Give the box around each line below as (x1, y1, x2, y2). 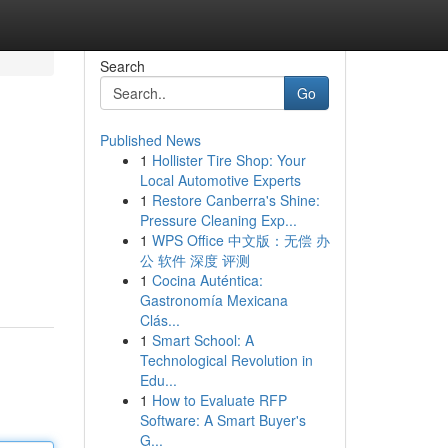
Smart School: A (151, 330, 254, 350)
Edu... (139, 370, 177, 390)
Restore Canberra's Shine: (151, 190, 320, 210)
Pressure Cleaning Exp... (139, 210, 297, 230)
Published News (99, 130, 201, 150)
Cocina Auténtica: (151, 270, 263, 290)
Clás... (139, 310, 180, 330)
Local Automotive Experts (139, 170, 301, 190)
